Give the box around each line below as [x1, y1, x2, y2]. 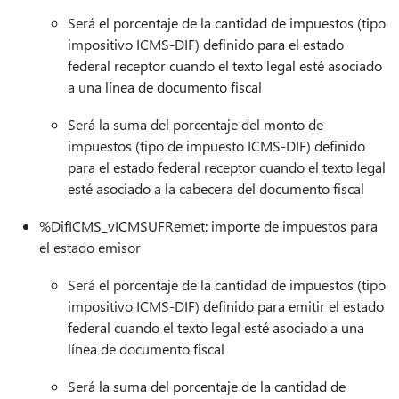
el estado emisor [39, 238, 141, 256]
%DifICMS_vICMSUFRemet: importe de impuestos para [39, 216, 378, 235]
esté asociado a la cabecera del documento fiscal [68, 179, 364, 198]
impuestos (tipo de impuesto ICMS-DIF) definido [68, 136, 365, 155]
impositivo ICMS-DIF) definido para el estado [68, 35, 344, 53]
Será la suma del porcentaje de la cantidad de [68, 377, 346, 395]
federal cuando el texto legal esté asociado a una [68, 318, 364, 337]
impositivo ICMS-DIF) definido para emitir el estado [68, 297, 384, 315]
